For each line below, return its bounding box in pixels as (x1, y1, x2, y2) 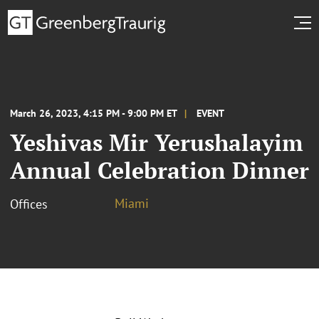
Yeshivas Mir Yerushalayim (10, 127, 303, 157)
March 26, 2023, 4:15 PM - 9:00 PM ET (10, 106, 177, 120)
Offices (10, 195, 48, 212)
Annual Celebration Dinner (10, 155, 309, 185)
